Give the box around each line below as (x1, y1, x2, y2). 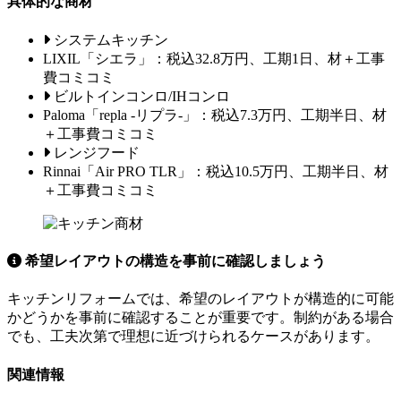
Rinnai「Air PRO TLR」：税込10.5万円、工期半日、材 (43, 163, 388, 179)
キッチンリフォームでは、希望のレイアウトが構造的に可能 (7, 291, 394, 307)
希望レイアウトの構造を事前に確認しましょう (21, 253, 326, 269)
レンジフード (54, 144, 140, 160)
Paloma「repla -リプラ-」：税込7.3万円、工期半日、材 (43, 107, 387, 123)
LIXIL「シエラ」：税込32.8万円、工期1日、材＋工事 (43, 50, 385, 66)
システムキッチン (54, 31, 168, 47)
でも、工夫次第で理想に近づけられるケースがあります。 (7, 328, 380, 345)
